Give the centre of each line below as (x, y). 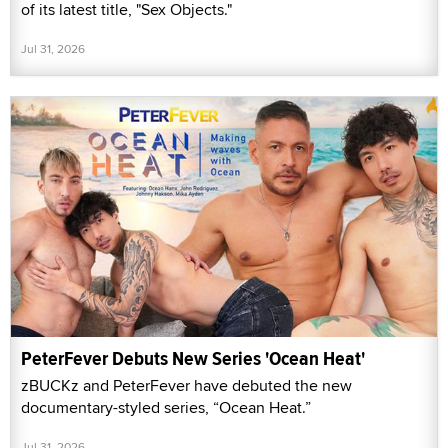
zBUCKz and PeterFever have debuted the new (186, 385)
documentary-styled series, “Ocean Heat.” (166, 407)
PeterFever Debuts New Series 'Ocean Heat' (193, 358)
